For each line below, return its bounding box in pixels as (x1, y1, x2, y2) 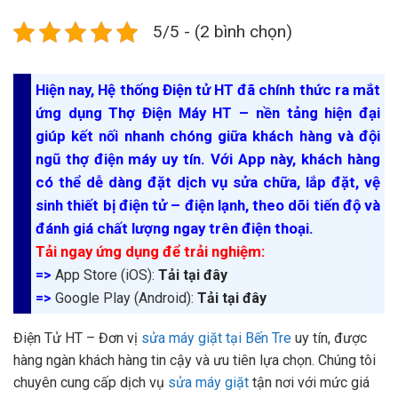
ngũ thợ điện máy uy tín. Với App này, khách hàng (36, 150, 380, 169)
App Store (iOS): (55, 267, 158, 284)
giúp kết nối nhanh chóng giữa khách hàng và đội (36, 127, 380, 146)
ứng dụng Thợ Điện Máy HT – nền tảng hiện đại (36, 104, 380, 123)
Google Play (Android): (55, 290, 197, 307)
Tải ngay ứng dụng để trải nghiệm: (36, 243, 265, 261)
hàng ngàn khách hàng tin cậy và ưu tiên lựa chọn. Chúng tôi (13, 352, 376, 370)
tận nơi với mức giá (249, 374, 370, 392)
